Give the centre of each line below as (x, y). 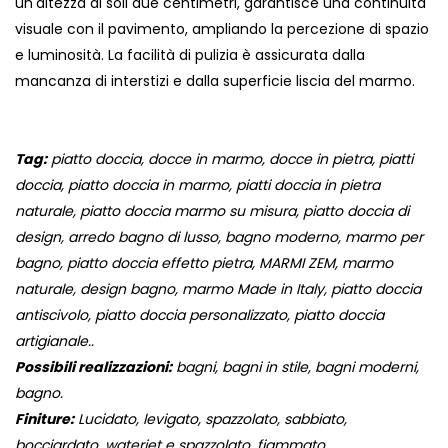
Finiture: (44, 419)
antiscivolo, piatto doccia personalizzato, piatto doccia (199, 315)
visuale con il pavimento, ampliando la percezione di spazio (222, 29)
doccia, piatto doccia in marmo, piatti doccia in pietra (197, 185)
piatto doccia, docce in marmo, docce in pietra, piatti (230, 159)
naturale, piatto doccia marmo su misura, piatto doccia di (212, 211)
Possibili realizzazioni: (93, 367)
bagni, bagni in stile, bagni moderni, (295, 367)
